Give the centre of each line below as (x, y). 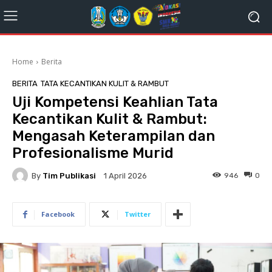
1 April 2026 (125, 176)
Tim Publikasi (69, 175)
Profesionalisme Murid (93, 153)
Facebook (58, 214)
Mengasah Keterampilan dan (114, 136)
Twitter (138, 214)
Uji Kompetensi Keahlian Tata (115, 102)
